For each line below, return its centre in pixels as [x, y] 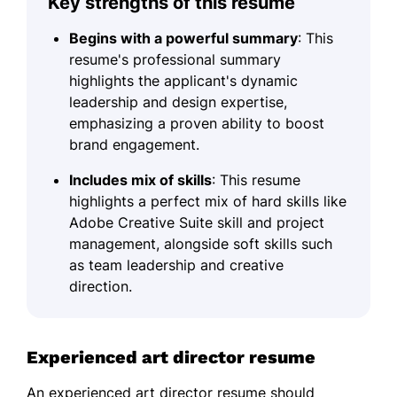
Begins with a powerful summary [183, 39]
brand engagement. [134, 145]
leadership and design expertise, [178, 102]
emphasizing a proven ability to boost [197, 124]
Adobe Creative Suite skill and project [197, 223]
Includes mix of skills [140, 180]
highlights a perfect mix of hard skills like [208, 202]
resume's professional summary [175, 60]
